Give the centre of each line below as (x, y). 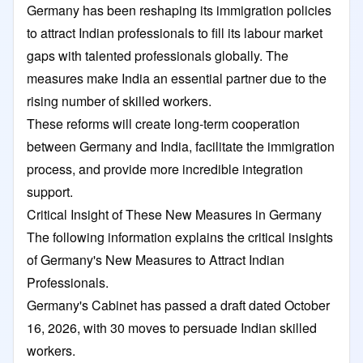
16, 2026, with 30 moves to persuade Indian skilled (172, 327)
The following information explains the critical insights (180, 237)
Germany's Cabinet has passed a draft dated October (178, 305)
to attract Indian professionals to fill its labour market (175, 32)
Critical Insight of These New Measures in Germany (176, 214)
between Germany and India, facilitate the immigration (181, 146)
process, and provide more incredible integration (165, 169)
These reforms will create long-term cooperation (163, 123)
